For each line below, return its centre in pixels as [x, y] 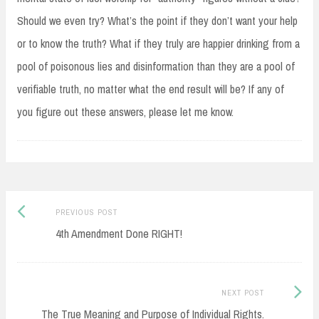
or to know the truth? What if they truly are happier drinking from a [158, 44]
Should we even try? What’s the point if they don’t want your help [157, 21]
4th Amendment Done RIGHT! [119, 234]
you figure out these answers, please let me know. [125, 112]
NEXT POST [242, 293]
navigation [52, 241]
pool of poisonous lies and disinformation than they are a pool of [156, 67]
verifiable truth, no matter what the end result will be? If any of [151, 89]
